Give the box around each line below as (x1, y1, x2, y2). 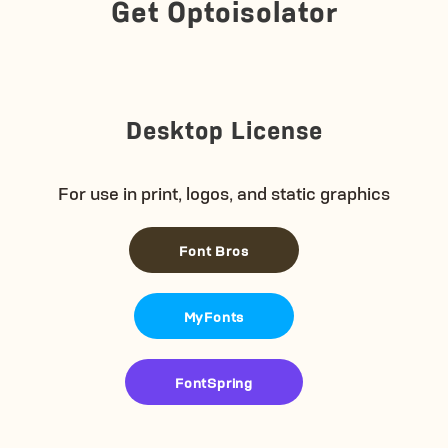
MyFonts (183, 306, 245, 326)
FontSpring (175, 371, 253, 391)
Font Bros (179, 240, 249, 260)
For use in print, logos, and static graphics (58, 180, 390, 205)
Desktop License (125, 112, 323, 146)
